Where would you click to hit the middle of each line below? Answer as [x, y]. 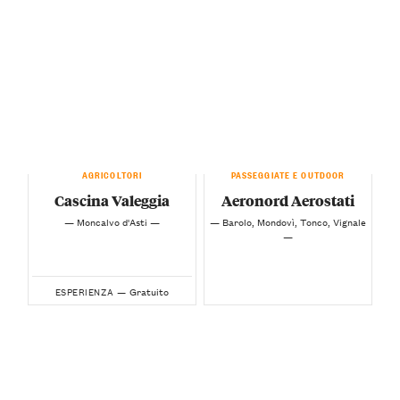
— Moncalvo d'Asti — [112, 221]
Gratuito [150, 291]
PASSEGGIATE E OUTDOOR [288, 173]
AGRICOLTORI [112, 173]
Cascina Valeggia [112, 200]
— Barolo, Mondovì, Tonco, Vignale [288, 221]
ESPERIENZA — [91, 291]
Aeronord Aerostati [288, 200]
